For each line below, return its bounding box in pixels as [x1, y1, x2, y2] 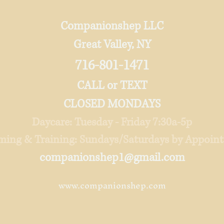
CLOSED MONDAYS [63, 96, 160, 112]
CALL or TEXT [76, 78, 147, 93]
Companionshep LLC [60, 18, 163, 34]
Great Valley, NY [73, 37, 151, 52]
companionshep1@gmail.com [39, 150, 185, 165]
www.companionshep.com [58, 175, 166, 195]
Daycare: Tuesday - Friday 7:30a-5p [32, 115, 192, 129]
